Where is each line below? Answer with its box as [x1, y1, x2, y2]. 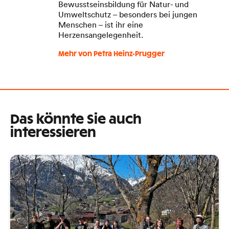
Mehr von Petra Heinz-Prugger [58, 50, 165, 58]
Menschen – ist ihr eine [58, 19, 143, 30]
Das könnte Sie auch [10, 112, 142, 126]
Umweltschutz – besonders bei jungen [58, 9, 197, 19]
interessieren [10, 126, 96, 140]
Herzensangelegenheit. [58, 29, 143, 40]
